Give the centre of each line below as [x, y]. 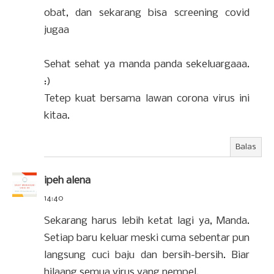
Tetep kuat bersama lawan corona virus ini [147, 99]
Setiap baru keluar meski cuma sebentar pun [147, 238]
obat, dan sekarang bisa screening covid [147, 13]
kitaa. [57, 116]
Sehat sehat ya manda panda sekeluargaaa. [147, 65]
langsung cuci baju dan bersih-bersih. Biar [147, 255]
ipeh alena [67, 181]
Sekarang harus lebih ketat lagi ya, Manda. [147, 221]
